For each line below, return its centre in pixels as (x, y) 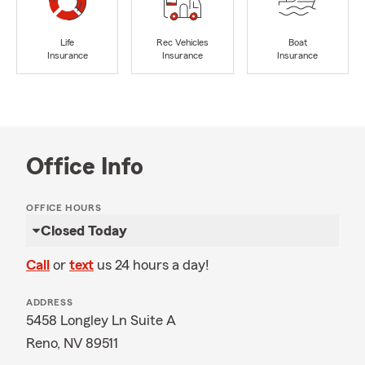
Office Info (85, 167)
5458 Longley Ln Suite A (101, 320)
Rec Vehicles (182, 43)
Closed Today (84, 231)
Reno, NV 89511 (72, 343)
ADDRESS (50, 302)
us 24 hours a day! (153, 265)
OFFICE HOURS (64, 208)
